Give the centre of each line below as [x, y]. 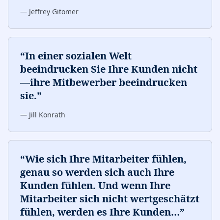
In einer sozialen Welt [78, 56]
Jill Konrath [47, 115]
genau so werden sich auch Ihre [97, 172]
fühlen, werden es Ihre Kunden [96, 212]
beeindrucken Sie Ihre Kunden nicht [109, 69]
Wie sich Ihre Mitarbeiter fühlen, [106, 159]
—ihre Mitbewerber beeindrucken [104, 82]
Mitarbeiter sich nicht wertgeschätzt [110, 199]
